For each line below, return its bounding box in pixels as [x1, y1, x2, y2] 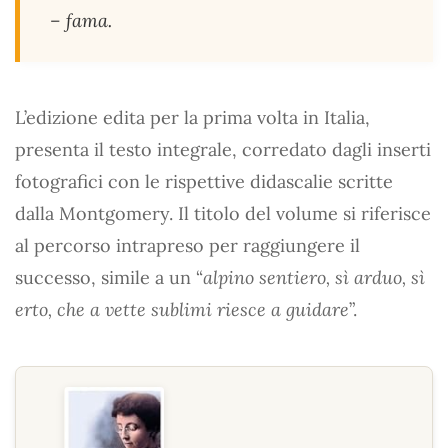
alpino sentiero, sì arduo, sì [203, 265, 425, 289]
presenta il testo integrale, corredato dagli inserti [15, 137, 431, 161]
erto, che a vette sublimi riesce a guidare [15, 297, 349, 321]
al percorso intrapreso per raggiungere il [15, 233, 360, 257]
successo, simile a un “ [15, 265, 203, 289]
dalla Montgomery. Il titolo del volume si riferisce [15, 201, 431, 225]
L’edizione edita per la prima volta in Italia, [15, 105, 370, 129]
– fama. [50, 8, 112, 32]
